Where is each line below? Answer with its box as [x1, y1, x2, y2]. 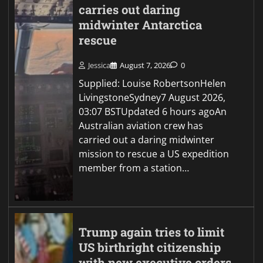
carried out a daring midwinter [79, 133, 215, 147]
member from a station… [79, 161, 190, 175]
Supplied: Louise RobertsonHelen [79, 77, 227, 90]
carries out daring [79, 1, 181, 18]
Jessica [88, 60, 111, 71]
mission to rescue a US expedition [79, 147, 230, 161]
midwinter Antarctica [79, 16, 203, 33]
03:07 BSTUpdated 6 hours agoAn [79, 105, 227, 119]
